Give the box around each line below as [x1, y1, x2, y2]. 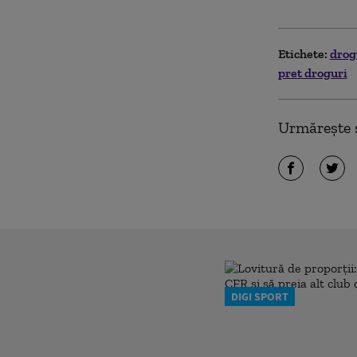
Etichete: [277, 45, 328, 61]
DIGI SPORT [231, 288, 288, 304]
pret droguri [277, 65, 347, 80]
